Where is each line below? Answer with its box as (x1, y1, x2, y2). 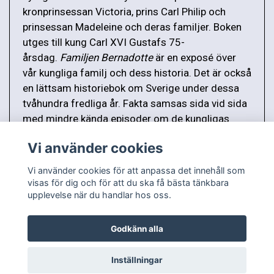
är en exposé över (153, 51, 236, 64)
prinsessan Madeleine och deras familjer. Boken (23, 21, 242, 34)
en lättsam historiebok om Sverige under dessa (23, 82, 239, 95)
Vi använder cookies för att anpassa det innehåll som (27, 165, 245, 176)
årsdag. (23, 51, 57, 64)
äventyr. (23, 128, 58, 141)
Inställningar (111, 255, 163, 265)
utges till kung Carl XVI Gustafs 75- (23, 36, 185, 49)
